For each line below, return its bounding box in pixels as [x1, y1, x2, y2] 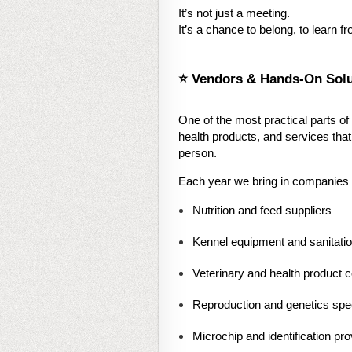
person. [178, 146, 217, 160]
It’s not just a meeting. [178, 6, 290, 20]
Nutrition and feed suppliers [192, 203, 332, 218]
